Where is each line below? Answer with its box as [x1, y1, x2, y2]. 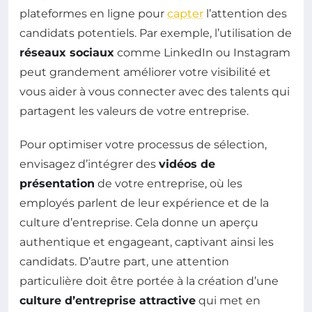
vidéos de [159, 157, 215, 171]
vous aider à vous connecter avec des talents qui [19, 84, 290, 98]
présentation [19, 176, 95, 190]
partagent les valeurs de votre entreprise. [19, 104, 249, 118]
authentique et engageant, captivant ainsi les [19, 235, 274, 249]
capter [167, 6, 203, 20]
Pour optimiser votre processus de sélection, [19, 137, 267, 151]
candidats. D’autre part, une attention [19, 254, 229, 268]
